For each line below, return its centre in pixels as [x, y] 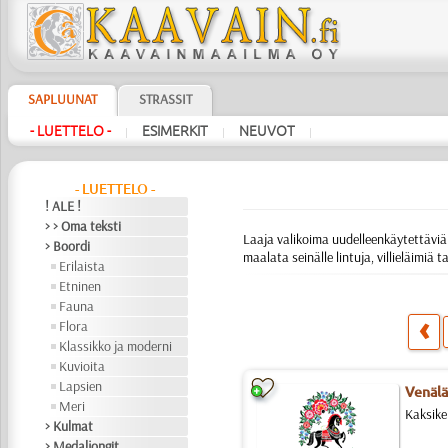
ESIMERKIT [174, 131]
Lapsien [81, 386]
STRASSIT [165, 99]
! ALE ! [63, 206]
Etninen [80, 286]
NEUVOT [266, 131]
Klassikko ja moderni [116, 346]
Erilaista [82, 266]
